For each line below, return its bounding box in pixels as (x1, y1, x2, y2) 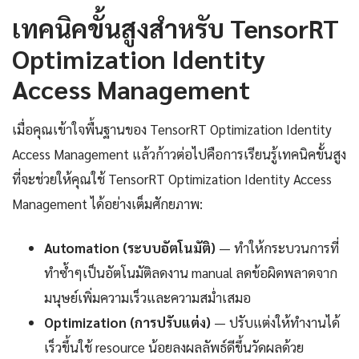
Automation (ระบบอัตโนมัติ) (44, 238, 216, 256)
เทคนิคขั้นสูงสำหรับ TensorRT (12, 10, 339, 44)
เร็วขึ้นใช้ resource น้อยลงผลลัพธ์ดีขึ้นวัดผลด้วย (44, 337, 304, 356)
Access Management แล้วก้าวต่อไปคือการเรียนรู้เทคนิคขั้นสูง (12, 144, 346, 163)
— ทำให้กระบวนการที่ (216, 238, 339, 256)
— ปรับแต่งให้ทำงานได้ (211, 313, 340, 331)
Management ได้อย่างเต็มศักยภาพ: (12, 194, 203, 212)
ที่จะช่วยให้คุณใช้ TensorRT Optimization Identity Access (12, 169, 332, 188)
